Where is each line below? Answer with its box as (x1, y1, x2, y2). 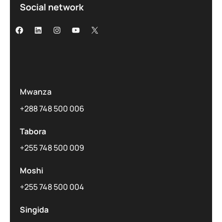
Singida (20, 204, 49, 216)
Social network (20, 1, 84, 13)
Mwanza (20, 86, 52, 98)
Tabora (20, 125, 46, 137)
